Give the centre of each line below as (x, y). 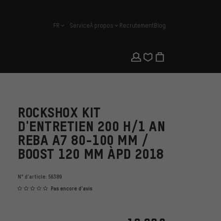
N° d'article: (33, 177)
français (64, 29)
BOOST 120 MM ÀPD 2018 (91, 154)
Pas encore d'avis (72, 189)
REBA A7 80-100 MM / (83, 140)
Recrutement (137, 25)
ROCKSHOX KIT (59, 112)
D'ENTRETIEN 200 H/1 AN (92, 126)
